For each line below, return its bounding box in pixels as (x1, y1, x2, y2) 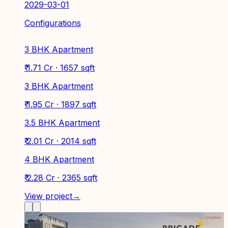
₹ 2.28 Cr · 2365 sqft (24, 173, 97, 183)
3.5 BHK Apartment (24, 118, 100, 128)
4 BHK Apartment (24, 154, 94, 165)
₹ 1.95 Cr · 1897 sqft (24, 99, 96, 110)
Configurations (24, 18, 81, 28)
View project (24, 191, 72, 202)
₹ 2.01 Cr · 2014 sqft (24, 136, 96, 147)
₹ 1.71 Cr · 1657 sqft (24, 63, 95, 73)
